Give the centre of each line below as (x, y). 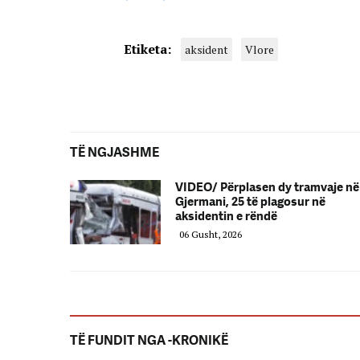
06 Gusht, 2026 (211, 234)
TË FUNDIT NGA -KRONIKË (149, 340)
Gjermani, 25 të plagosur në (250, 201)
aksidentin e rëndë (226, 216)
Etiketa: (147, 49)
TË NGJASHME (115, 152)
